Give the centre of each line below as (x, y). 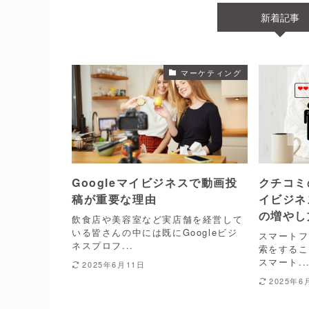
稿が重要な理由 (114, 199)
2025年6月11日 (114, 264)
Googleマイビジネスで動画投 (155, 183)
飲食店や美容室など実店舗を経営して (158, 219)
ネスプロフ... (103, 245)
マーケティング (211, 72)
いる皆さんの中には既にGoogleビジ (155, 232)
